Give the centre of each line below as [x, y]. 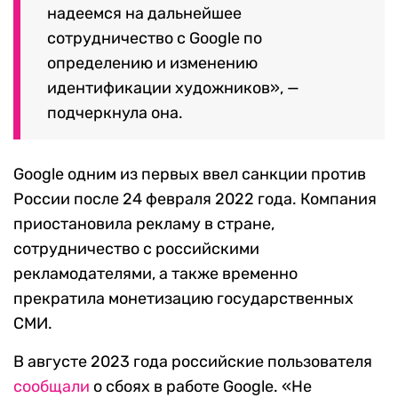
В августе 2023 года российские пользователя [193, 362]
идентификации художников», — [173, 88]
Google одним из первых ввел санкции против [190, 175]
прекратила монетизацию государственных [183, 299]
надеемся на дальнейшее [144, 14]
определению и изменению [152, 64]
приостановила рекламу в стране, [144, 224]
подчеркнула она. [115, 113]
